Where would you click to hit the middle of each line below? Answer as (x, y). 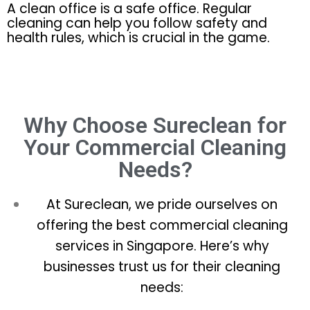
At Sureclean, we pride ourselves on (162, 204)
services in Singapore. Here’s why (162, 246)
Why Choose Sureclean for (155, 125)
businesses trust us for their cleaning (162, 266)
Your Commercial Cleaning (155, 147)
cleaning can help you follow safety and (137, 23)
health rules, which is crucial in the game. (138, 37)
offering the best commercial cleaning (162, 225)
